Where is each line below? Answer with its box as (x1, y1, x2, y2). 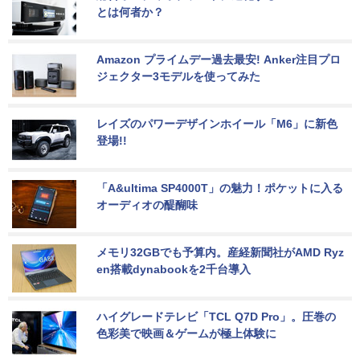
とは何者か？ (96, 5, 164, 18)
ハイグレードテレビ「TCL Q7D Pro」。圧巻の (96, 309, 336, 323)
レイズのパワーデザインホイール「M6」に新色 (96, 117, 337, 130)
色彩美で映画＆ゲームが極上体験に (96, 326, 276, 340)
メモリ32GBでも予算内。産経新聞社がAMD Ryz (96, 245, 344, 259)
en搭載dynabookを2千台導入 (96, 262, 251, 276)
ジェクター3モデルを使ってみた (96, 69, 260, 83)
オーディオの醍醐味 (96, 198, 198, 211)
